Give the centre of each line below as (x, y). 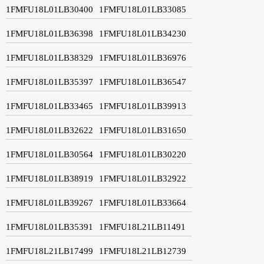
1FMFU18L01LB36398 (49, 33)
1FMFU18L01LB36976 (143, 57)
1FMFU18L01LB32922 (143, 178)
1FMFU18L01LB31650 (143, 130)
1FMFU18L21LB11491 (142, 227)
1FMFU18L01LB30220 (143, 154)
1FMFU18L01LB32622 (49, 130)
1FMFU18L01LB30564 (49, 154)
